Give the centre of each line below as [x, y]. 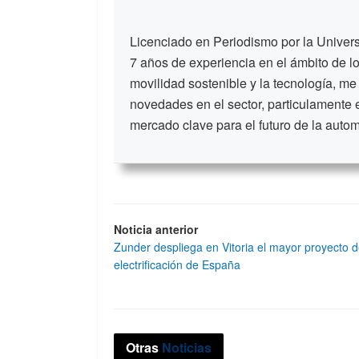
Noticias [185, 348]
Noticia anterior [156, 229]
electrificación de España [177, 264]
